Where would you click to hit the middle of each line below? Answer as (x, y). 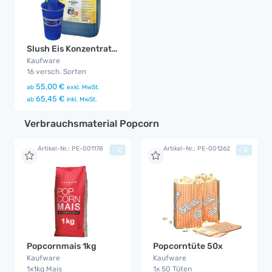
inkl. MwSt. (81, 100)
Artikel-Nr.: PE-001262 (196, 149)
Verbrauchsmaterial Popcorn (92, 124)
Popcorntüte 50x (188, 246)
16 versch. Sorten (56, 72)
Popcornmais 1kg (62, 246)
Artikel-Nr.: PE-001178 (70, 149)
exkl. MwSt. (82, 87)
